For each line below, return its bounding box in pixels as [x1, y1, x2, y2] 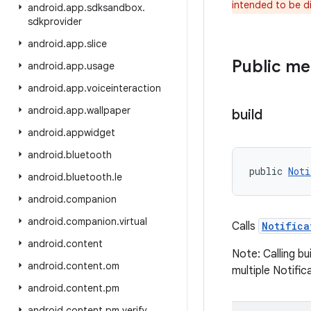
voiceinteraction [87, 82, 161, 94]
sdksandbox [87, 1, 142, 14]
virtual [119, 215, 147, 228]
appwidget [66, 126, 115, 139]
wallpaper [87, 104, 131, 117]
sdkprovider [28, 15, 82, 28]
